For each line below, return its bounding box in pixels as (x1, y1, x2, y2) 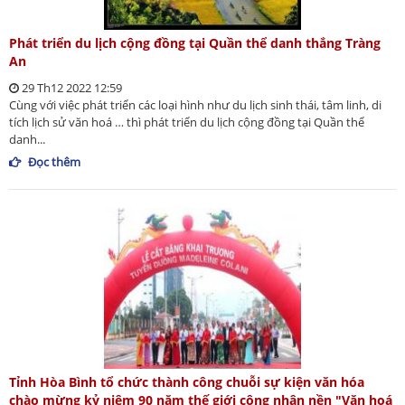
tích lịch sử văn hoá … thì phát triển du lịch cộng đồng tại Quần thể (9, 114, 364, 131)
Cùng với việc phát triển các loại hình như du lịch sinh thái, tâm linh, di (9, 97, 381, 114)
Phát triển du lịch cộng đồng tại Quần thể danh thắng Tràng (9, 34, 381, 52)
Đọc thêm (28, 154, 80, 171)
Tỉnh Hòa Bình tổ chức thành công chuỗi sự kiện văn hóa (9, 373, 364, 391)
